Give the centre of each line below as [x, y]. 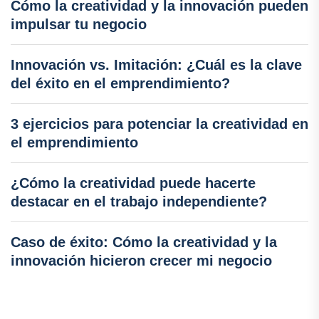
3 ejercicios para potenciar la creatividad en [159, 124]
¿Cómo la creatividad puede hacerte [133, 183]
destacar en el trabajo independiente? [139, 202]
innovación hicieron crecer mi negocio [141, 261]
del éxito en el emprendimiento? [120, 84]
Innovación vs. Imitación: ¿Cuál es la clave [156, 65]
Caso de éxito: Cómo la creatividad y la [144, 242]
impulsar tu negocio [79, 25]
